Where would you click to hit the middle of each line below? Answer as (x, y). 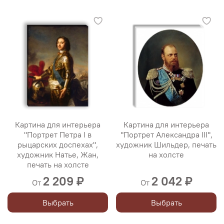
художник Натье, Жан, (58, 155)
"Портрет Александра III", (166, 135)
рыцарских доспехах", (58, 145)
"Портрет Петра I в (58, 135)
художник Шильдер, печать (166, 145)
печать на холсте (58, 165)
